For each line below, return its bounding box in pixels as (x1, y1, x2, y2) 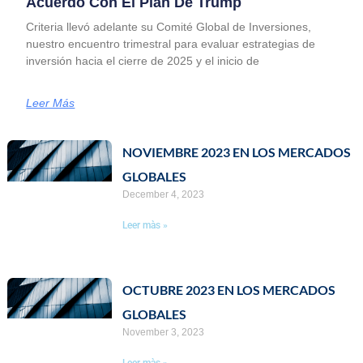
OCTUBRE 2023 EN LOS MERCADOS (122, 281, 335, 297)
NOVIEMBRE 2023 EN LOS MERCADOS (122, 144, 351, 160)
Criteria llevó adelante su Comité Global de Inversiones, (26, 20, 312, 34)
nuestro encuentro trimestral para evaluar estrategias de (26, 37, 316, 51)
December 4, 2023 (122, 189, 204, 201)
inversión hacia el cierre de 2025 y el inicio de (26, 54, 260, 68)
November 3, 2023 (122, 326, 204, 338)
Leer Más (26, 96, 75, 110)
